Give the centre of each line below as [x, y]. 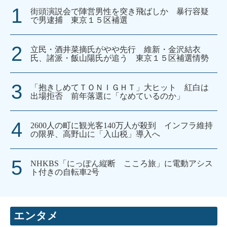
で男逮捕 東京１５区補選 [79, 20]
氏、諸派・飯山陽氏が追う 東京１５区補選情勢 [120, 58]
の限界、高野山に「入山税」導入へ [95, 134]
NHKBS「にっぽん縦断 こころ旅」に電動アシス [122, 164]
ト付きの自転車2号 [65, 172]
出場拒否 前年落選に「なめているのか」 [107, 96]
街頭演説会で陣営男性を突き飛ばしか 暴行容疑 [120, 12]
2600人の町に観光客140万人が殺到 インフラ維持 [122, 126]
